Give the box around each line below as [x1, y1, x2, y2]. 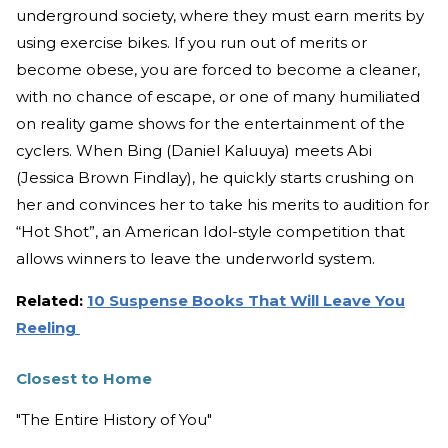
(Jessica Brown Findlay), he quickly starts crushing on [16, 168, 414, 188]
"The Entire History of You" [16, 410, 212, 430]
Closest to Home [16, 369, 152, 389]
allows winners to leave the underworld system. [16, 249, 375, 269]
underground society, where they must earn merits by [16, 6, 424, 26]
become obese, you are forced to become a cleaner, [16, 60, 420, 80]
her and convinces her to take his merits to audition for [16, 195, 429, 215]
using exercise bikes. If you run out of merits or [16, 33, 367, 53]
